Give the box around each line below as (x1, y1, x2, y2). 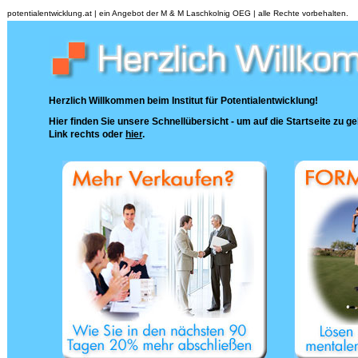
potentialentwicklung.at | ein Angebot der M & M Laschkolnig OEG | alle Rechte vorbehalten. (7, 9, 348, 18)
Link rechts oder (49, 129, 125, 140)
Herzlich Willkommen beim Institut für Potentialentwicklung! (49, 95, 318, 106)
